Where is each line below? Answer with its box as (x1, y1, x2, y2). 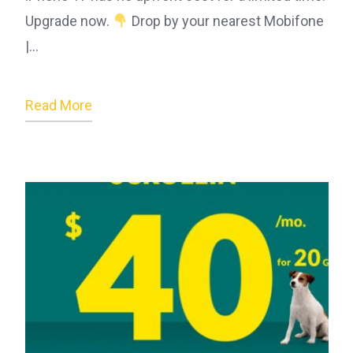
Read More (24, 97, 92, 114)
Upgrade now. (24, 13, 113, 30)
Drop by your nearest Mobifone (128, 13, 324, 30)
